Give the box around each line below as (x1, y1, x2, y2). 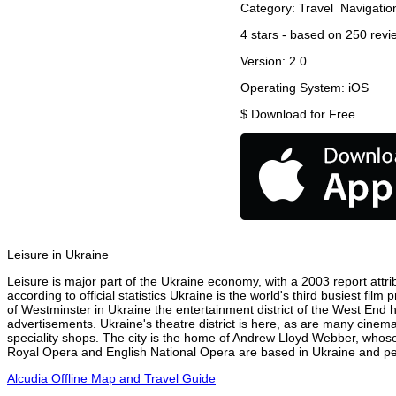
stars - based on (247, 27, 346, 42)
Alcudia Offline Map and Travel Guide (7, 371, 216, 386)
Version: (240, 54, 289, 69)
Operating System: (240, 80, 348, 95)
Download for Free (251, 107, 355, 122)
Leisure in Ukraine (7, 247, 109, 263)
